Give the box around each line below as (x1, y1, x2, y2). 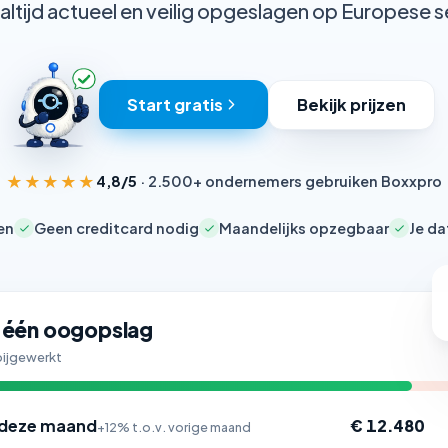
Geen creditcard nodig (34, 218, 199, 237)
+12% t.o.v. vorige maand (97, 418, 251, 435)
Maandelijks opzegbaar (219, 218, 389, 237)
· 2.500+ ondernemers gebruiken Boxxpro (137, 172, 442, 191)
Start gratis (127, 93, 223, 115)
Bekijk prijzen (297, 93, 406, 115)
